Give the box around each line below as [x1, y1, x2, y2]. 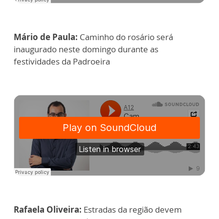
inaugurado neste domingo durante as [14, 44, 158, 55]
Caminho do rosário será [80, 31, 173, 43]
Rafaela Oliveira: [14, 204, 84, 215]
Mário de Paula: [14, 31, 80, 43]
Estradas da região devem [84, 204, 182, 215]
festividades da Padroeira [14, 56, 110, 67]
